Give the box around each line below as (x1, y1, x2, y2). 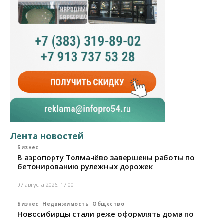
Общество (92, 200, 124, 207)
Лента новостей (10, 129, 84, 142)
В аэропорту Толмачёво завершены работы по (18, 152, 195, 162)
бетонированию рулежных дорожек (18, 161, 153, 171)
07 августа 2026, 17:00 (18, 181, 73, 188)
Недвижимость (42, 200, 89, 207)
